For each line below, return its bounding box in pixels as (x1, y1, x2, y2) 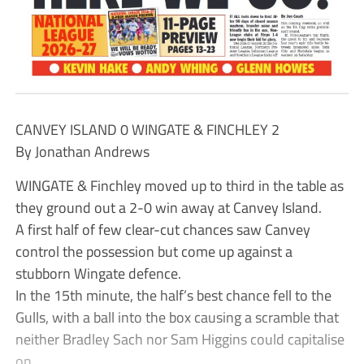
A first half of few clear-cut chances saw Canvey (15, 217, 310, 240)
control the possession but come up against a (15, 239, 292, 262)
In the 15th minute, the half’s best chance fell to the (15, 283, 331, 306)
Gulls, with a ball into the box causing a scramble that (15, 305, 339, 328)
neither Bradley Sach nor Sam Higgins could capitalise (15, 327, 344, 350)
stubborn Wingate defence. (15, 261, 181, 284)
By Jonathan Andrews (15, 139, 149, 162)
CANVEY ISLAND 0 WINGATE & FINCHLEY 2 (15, 117, 279, 141)
